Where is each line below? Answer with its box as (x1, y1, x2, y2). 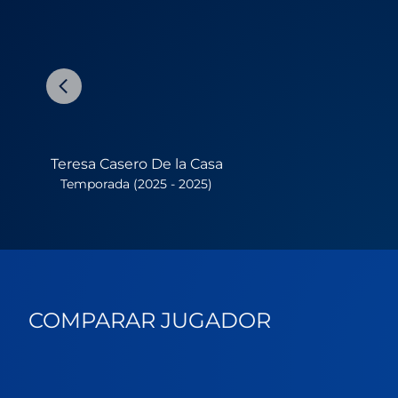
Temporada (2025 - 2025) (60, 176, 213, 193)
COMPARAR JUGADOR (28, 307, 271, 334)
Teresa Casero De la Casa (50, 155, 223, 173)
